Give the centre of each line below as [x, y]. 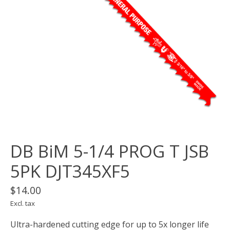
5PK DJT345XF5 [70, 171]
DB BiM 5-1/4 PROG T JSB [110, 151]
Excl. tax [23, 204]
